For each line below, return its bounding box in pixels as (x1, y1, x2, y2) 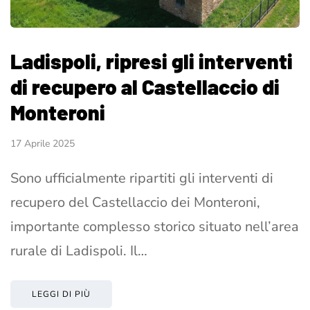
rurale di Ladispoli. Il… (10, 241, 147, 260)
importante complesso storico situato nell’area (10, 217, 299, 236)
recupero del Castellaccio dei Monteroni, (10, 192, 260, 212)
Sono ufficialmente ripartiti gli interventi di (10, 168, 273, 188)
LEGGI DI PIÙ (32, 288, 91, 300)
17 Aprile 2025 (10, 136, 75, 150)
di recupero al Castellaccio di (10, 73, 280, 99)
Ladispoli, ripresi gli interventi (10, 48, 293, 73)
